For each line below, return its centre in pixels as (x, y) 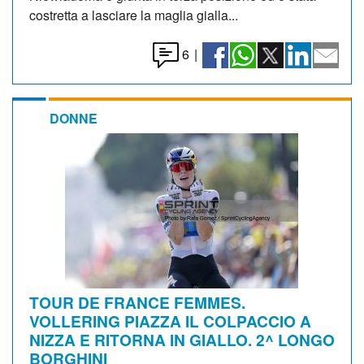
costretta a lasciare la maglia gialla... (134, 15)
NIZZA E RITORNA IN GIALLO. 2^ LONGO (182, 339)
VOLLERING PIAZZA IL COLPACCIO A (170, 321)
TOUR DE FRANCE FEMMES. (137, 302)
